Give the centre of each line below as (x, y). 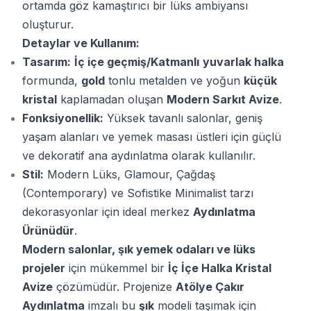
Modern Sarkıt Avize (223, 99)
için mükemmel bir (117, 268)
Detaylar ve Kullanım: (81, 43)
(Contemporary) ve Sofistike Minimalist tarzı (138, 193)
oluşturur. (48, 24)
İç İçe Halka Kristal (220, 268)
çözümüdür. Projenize (114, 287)
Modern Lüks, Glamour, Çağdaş (129, 174)
